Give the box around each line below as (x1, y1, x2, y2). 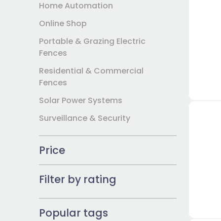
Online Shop (39, 18, 87, 29)
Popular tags (39, 206, 109, 220)
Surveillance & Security (39, 112, 131, 124)
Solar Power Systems (39, 95, 123, 106)
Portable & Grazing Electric (39, 36, 146, 47)
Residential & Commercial (39, 65, 144, 76)
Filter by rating (39, 172, 117, 186)
